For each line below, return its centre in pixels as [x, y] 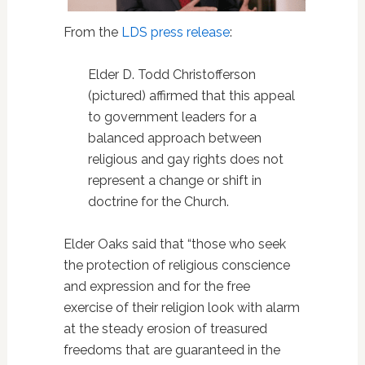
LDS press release [175, 32]
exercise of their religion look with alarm [181, 307]
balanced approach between [174, 138]
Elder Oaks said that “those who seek [174, 244]
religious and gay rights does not [185, 159]
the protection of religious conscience [176, 265]
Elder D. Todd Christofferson [172, 74]
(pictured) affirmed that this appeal [191, 95]
